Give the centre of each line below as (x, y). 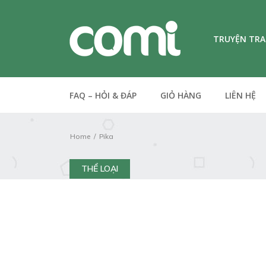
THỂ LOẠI (100, 169)
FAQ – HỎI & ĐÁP (103, 95)
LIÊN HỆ (240, 95)
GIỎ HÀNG (181, 95)
